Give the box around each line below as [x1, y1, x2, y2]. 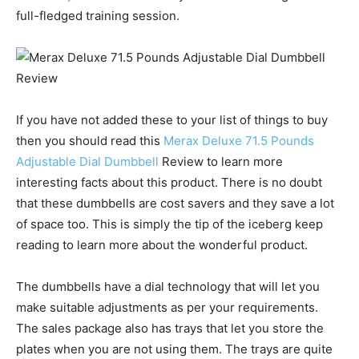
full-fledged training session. [16, 8, 179, 23]
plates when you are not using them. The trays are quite [16, 341, 333, 357]
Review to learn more [159, 154, 283, 169]
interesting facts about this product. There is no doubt [16, 175, 322, 190]
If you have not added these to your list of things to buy [16, 112, 328, 127]
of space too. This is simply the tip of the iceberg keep [16, 216, 323, 232]
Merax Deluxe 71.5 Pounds [163, 133, 314, 148]
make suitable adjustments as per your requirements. [16, 300, 318, 315]
